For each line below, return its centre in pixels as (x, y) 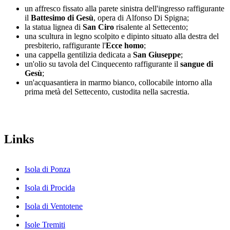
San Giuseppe (157, 55)
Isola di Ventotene (54, 206)
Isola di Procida (50, 188)
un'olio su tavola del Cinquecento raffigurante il (102, 64)
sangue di (197, 64)
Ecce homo (125, 45)
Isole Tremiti (45, 225)
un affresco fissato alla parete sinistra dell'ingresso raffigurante (124, 8)
